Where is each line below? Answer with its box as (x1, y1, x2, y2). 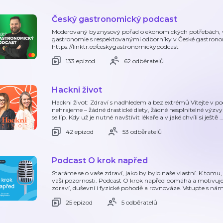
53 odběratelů (122, 127, 162, 135)
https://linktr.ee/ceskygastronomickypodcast (52, 43, 179, 50)
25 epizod (66, 198, 93, 206)
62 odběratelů (124, 57, 164, 65)
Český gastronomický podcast (52, 14, 177, 24)
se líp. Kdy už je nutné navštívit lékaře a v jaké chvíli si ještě (52, 113, 220, 121)
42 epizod (66, 127, 94, 135)
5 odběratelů (121, 198, 157, 206)
